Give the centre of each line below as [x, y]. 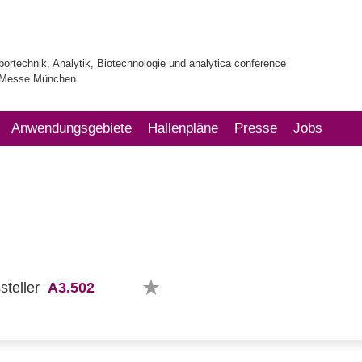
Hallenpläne [183, 128]
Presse [256, 128]
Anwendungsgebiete [72, 128]
